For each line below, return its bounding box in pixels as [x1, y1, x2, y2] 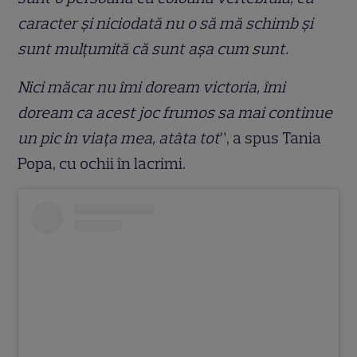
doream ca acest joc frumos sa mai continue [18, 103, 333, 123]
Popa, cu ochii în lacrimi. [18, 154, 186, 174]
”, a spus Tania [220, 128, 322, 148]
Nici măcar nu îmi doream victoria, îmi [18, 77, 286, 97]
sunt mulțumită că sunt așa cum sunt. [18, 39, 289, 59]
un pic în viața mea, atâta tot [18, 128, 221, 148]
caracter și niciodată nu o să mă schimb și [18, 14, 314, 33]
